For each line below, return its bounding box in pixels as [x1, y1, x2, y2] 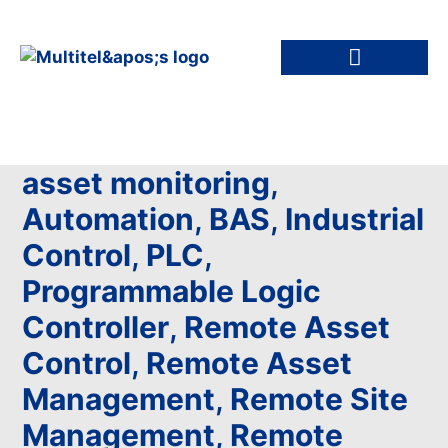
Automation [22, 201, 195, 237]
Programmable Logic [22, 273, 322, 309]
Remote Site [230, 381, 409, 417]
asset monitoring [22, 165, 271, 201]
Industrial [285, 201, 425, 237]
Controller [22, 309, 170, 345]
